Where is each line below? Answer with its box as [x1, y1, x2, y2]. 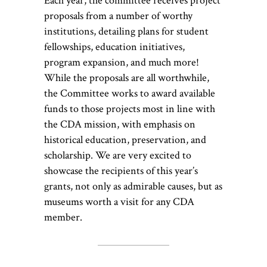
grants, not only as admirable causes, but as [44, 179, 222, 193]
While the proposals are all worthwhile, [44, 70, 209, 85]
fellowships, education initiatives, [44, 39, 185, 54]
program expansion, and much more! [44, 55, 199, 69]
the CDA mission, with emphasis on [44, 117, 195, 131]
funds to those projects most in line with [44, 101, 215, 116]
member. [44, 210, 82, 224]
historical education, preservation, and [44, 132, 206, 147]
